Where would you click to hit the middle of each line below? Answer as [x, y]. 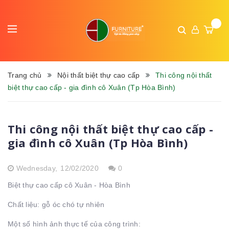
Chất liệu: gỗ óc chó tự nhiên [57, 204]
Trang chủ [25, 75]
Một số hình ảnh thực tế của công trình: [74, 224]
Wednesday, [37, 168]
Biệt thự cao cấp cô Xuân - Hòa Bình [69, 185]
